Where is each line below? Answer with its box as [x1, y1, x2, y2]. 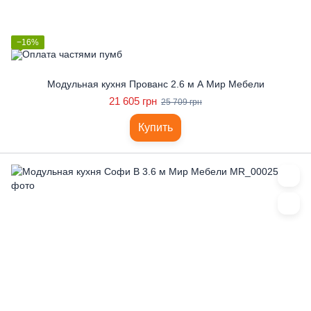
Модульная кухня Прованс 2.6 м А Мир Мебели [47, 78, 264, 90]
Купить [138, 121, 173, 133]
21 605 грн [109, 95, 157, 107]
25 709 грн [161, 97, 202, 107]
